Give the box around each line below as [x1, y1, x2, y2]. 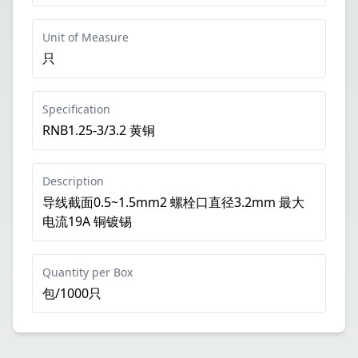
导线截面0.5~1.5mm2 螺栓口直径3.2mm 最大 [42, 193, 304, 211]
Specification [42, 101, 110, 117]
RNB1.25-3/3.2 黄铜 [42, 121, 155, 139]
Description [42, 173, 104, 189]
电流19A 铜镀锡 [42, 213, 132, 230]
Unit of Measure [42, 30, 129, 45]
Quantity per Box [42, 265, 133, 280]
